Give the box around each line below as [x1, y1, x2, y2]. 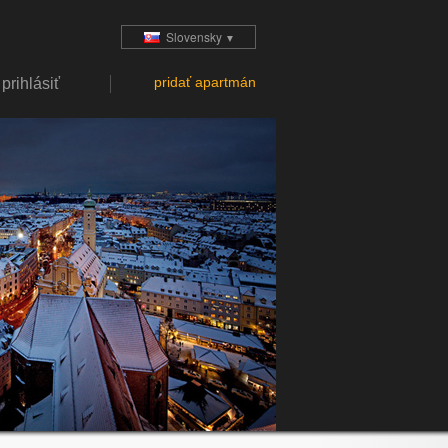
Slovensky [160, 28, 223, 46]
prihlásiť [2, 74, 60, 92]
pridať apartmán [154, 74, 256, 91]
